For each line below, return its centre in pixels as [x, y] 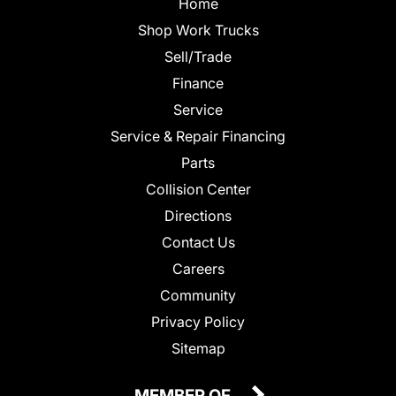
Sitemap [198, 349]
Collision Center [198, 190]
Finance [198, 84]
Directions [198, 216]
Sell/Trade [198, 57]
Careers [198, 269]
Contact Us [198, 243]
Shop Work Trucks [198, 30]
